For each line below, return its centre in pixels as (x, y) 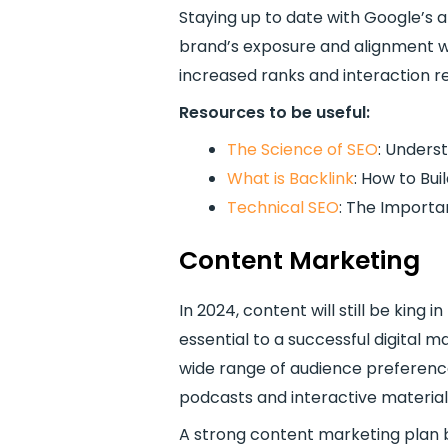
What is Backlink (290, 178)
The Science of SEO (302, 149)
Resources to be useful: (274, 112)
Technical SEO (282, 207)
